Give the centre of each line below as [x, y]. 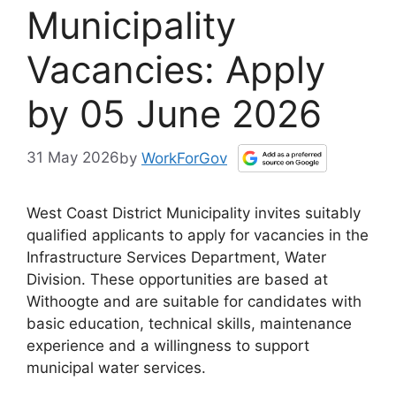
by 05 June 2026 [174, 114]
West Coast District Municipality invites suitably [194, 213]
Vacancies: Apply [176, 70]
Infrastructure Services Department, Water [176, 257]
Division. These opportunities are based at [177, 279]
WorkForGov [184, 158]
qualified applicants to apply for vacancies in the [198, 235]
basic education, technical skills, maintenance [189, 323]
